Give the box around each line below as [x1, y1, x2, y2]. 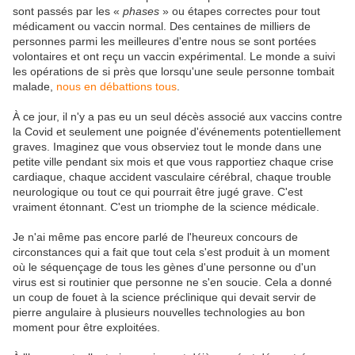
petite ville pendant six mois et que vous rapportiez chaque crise [13, 155, 334, 169]
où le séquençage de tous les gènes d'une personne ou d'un [13, 261, 316, 274]
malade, [13, 80, 56, 94]
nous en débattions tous [56, 80, 177, 94]
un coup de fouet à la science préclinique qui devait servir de [13, 291, 316, 304]
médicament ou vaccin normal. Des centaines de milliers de [13, 20, 311, 33]
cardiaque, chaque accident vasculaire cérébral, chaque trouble [13, 170, 331, 184]
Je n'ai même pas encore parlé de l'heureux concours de [13, 231, 298, 244]
